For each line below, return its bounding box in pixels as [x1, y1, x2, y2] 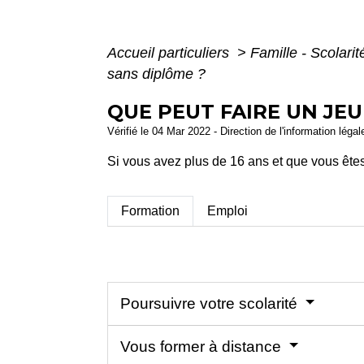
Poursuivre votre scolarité [120, 294, 301, 312]
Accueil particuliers [107, 44, 233, 61]
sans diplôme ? [107, 65, 206, 82]
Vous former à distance [120, 337, 285, 355]
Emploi [207, 204, 248, 219]
